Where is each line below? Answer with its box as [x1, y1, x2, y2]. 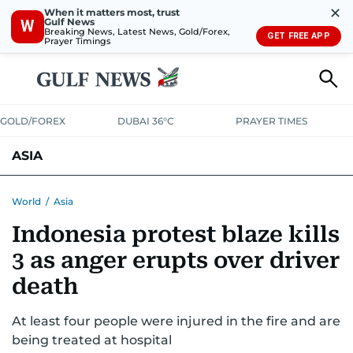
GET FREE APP [267, 31, 330, 41]
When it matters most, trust [44, 6, 180, 18]
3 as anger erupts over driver [12, 247, 340, 273]
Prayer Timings [44, 35, 111, 46]
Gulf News [44, 15, 95, 28]
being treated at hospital [12, 333, 172, 347]
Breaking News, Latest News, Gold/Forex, [44, 25, 230, 37]
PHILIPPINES [100, 186, 171, 200]
